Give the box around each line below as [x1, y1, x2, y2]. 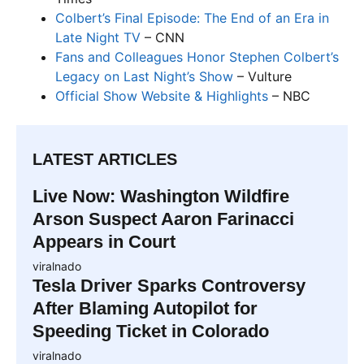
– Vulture [233, 67, 292, 84]
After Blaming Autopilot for [32, 297, 258, 318]
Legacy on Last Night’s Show [55, 67, 233, 84]
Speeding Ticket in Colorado [32, 320, 269, 341]
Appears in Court [32, 231, 175, 252]
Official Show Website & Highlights [55, 87, 268, 104]
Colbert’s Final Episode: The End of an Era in [55, 9, 329, 26]
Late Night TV [55, 28, 141, 45]
